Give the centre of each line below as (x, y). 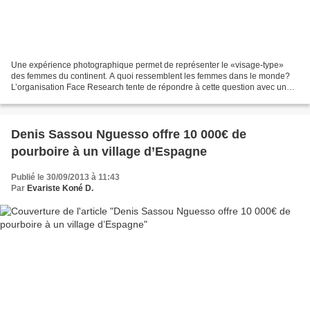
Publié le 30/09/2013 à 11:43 (65, 177)
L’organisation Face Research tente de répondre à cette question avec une (151, 87)
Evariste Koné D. (60, 188)
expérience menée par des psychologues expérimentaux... (121, 98)
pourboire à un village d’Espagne (109, 151)
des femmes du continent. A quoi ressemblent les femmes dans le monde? (151, 76)
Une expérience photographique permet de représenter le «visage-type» (147, 65)
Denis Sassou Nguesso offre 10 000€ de (129, 134)
